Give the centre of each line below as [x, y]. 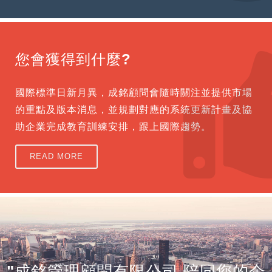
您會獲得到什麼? [73, 59]
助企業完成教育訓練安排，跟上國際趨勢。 [113, 127]
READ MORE [56, 157]
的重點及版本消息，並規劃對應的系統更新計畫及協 [134, 110]
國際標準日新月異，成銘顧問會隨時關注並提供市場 [134, 93]
